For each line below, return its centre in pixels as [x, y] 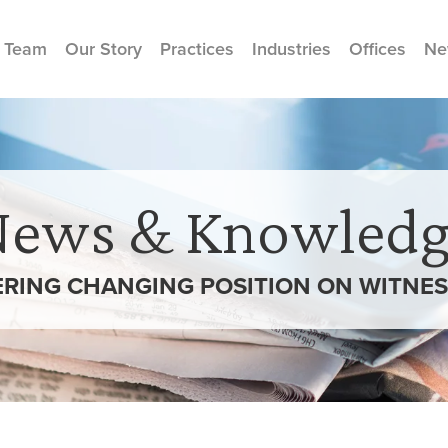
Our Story [103, 49]
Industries [291, 49]
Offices [377, 49]
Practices [197, 49]
